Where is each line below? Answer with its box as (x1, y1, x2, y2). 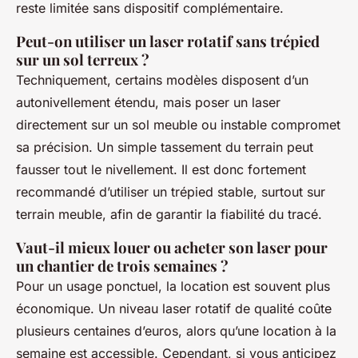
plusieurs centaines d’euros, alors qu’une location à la (16, 322, 336, 339)
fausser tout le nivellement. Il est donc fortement (16, 161, 306, 177)
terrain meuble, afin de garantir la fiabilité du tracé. (16, 205, 322, 222)
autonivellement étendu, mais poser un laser (16, 93, 280, 110)
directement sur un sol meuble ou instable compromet (16, 116, 340, 133)
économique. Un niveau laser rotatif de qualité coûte (16, 300, 332, 316)
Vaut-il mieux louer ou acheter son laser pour (16, 237, 328, 257)
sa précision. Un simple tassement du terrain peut (16, 138, 313, 155)
